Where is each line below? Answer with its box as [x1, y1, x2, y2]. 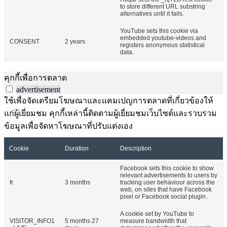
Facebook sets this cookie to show [120, 165, 214, 172]
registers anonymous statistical [120, 42, 205, 49]
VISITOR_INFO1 [10, 217, 55, 225]
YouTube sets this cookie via [120, 27, 198, 35]
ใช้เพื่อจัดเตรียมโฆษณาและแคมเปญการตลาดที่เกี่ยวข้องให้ [4, 96, 213, 105]
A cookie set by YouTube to [120, 210, 194, 218]
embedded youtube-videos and [120, 34, 206, 42]
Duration [65, 145, 89, 153]
